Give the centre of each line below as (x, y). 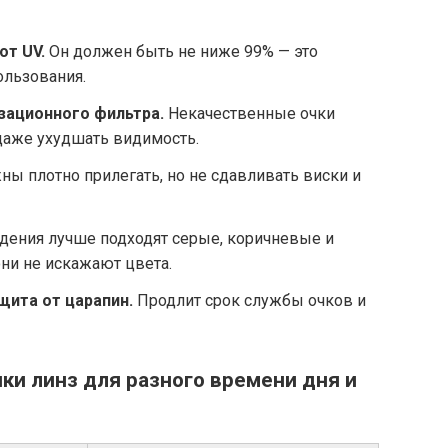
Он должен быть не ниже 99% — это (181, 51)
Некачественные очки (249, 114)
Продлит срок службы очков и (249, 300)
